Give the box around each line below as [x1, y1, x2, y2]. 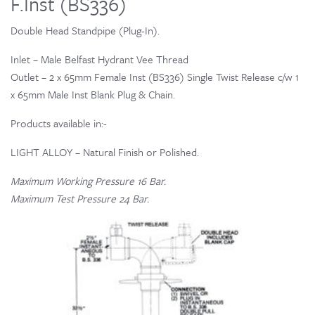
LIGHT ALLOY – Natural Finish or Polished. [11, 144, 199, 160]
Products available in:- [11, 115, 107, 131]
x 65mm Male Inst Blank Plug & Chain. [11, 86, 175, 103]
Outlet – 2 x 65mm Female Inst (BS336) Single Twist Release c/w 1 [11, 69, 299, 85]
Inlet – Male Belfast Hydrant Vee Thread [11, 51, 188, 67]
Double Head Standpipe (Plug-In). [11, 22, 160, 39]
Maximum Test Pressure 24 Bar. [11, 191, 149, 207]
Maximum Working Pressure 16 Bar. [11, 173, 166, 189]
